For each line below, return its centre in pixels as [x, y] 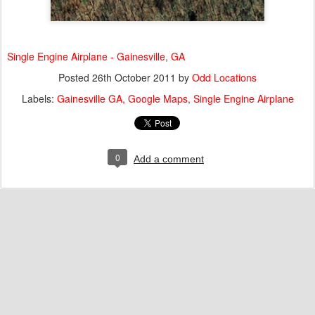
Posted [75, 77]
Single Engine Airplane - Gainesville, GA [96, 56]
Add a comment [169, 159]
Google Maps [157, 98]
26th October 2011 [134, 77]
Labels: [39, 98]
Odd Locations [224, 77]
